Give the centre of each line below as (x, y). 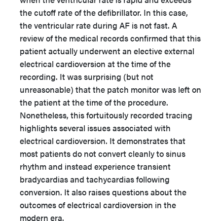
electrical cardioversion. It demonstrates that (103, 141)
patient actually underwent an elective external (107, 51)
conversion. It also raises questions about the (103, 192)
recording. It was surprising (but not (87, 76)
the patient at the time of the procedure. (94, 102)
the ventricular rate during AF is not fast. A (98, 25)
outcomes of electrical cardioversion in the (98, 205)
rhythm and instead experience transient (95, 166)
